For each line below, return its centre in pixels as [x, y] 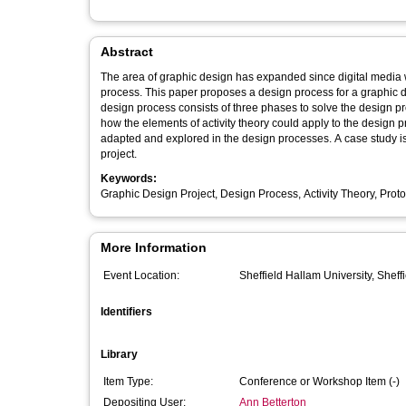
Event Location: [141, 275]
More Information [154, 247]
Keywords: [129, 179]
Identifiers [126, 312]
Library [119, 354]
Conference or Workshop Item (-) [319, 382]
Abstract [127, 52]
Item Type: [128, 382]
